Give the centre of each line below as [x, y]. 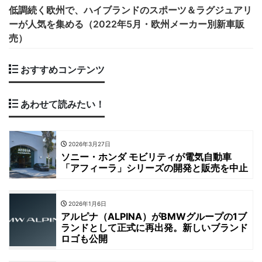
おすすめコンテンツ [61, 70]
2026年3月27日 [89, 144]
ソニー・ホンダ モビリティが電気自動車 [146, 157]
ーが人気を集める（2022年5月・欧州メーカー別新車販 [127, 24]
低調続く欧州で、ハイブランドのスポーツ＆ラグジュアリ [130, 10]
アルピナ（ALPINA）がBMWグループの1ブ [154, 217]
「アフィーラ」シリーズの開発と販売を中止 [154, 168]
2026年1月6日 [87, 204]
